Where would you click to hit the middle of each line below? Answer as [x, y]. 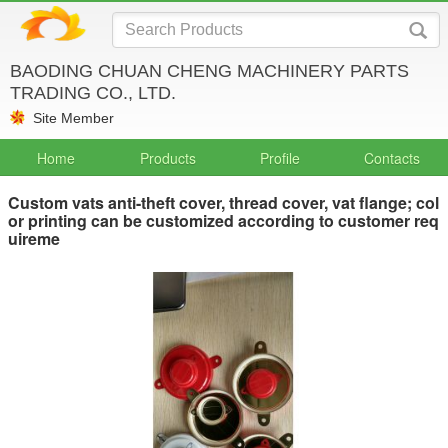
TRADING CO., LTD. [93, 93]
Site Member [73, 118]
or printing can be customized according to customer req [223, 220]
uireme [34, 238]
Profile [280, 158]
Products [168, 158]
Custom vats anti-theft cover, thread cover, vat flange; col [223, 202]
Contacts [392, 158]
